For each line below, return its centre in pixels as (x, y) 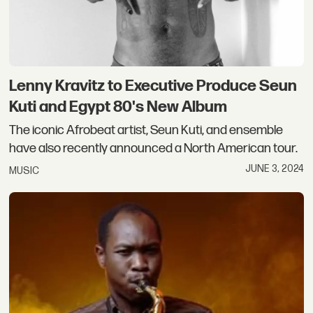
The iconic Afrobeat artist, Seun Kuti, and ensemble (146, 131)
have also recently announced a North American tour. (154, 149)
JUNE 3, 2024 (274, 168)
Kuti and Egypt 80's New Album (118, 107)
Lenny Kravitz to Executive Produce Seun (153, 86)
